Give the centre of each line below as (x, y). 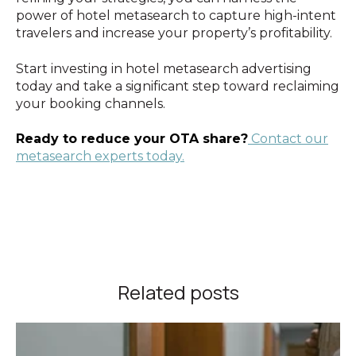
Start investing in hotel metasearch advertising (164, 68)
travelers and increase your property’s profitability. (174, 33)
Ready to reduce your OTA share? (132, 139)
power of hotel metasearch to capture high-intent (176, 16)
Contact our (288, 139)
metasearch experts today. (100, 157)
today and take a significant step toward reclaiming (178, 86)
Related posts (178, 292)
